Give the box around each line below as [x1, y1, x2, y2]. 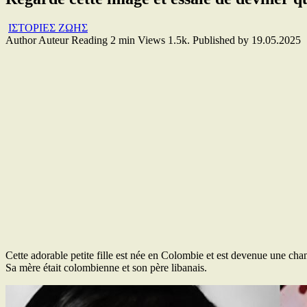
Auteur [38, 34, 69, 46]
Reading [71, 34, 108, 46]
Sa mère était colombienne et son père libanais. [5, 261, 207, 273]
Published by [193, 34, 249, 46]
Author [5, 34, 36, 46]
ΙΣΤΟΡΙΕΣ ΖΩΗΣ [8, 21, 88, 34]
